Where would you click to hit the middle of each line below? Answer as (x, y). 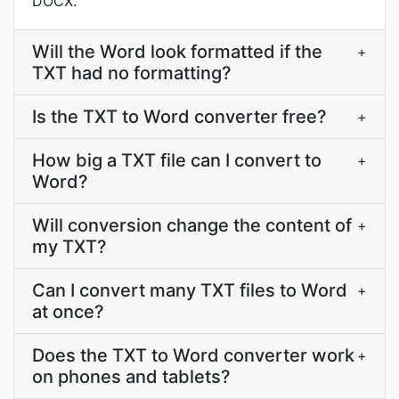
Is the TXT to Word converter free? (179, 117)
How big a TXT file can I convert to (177, 160)
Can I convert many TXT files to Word (190, 290)
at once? (68, 312)
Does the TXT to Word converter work (193, 355)
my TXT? (69, 247)
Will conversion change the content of (192, 225)
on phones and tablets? (131, 377)
